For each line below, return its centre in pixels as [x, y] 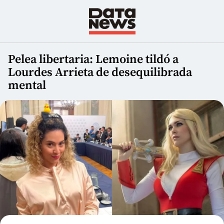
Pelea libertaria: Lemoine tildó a [93, 60]
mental [27, 86]
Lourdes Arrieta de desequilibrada [100, 73]
